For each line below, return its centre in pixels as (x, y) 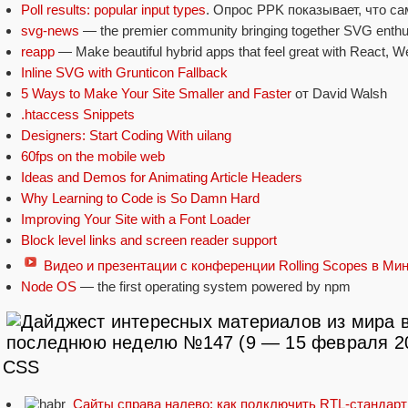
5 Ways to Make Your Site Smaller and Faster (156, 94)
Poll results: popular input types (113, 10)
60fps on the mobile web (93, 157)
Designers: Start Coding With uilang (126, 136)
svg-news (50, 31)
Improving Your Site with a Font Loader (136, 219)
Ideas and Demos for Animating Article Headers (162, 178)
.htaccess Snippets (78, 115)
